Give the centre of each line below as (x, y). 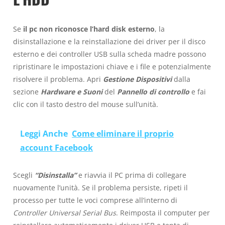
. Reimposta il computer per (163, 212)
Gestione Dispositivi (137, 79)
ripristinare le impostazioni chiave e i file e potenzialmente (112, 67)
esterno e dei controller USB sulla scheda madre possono (109, 54)
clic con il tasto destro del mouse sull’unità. (86, 104)
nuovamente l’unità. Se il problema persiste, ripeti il (100, 187)
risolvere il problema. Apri (58, 79)
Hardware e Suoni (72, 92)
